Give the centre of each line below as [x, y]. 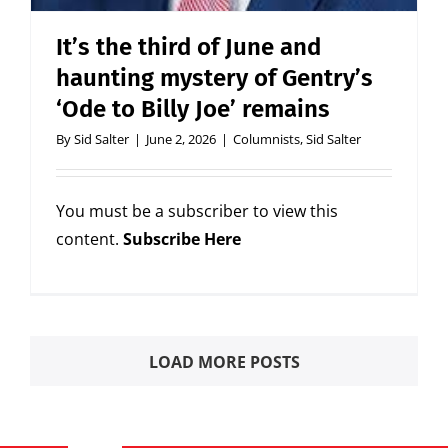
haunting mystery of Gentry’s [214, 78]
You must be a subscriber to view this [197, 211]
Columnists [266, 139]
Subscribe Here [182, 239]
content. [89, 239]
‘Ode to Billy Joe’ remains [193, 109]
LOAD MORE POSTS [224, 362]
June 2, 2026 [181, 139]
